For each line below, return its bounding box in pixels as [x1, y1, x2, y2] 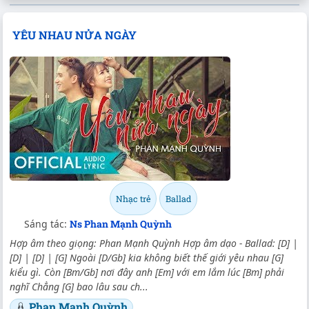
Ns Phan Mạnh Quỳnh [70, 217, 172, 230]
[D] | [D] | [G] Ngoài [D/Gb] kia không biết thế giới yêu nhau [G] [10, 250, 283, 264]
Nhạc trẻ [115, 192, 150, 204]
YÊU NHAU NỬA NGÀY [12, 28, 137, 43]
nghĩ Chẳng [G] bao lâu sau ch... [10, 279, 148, 293]
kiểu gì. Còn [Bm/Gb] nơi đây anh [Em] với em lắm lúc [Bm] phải [10, 265, 284, 279]
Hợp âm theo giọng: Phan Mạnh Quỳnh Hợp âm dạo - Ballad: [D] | [10, 236, 298, 250]
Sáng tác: [24, 217, 70, 230]
